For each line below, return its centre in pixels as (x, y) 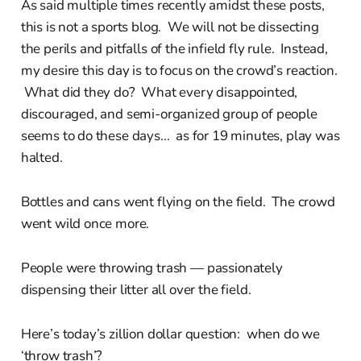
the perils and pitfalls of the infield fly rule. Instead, (174, 48)
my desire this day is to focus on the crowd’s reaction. (179, 70)
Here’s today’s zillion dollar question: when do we (170, 334)
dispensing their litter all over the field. (136, 289)
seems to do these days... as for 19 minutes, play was (180, 135)
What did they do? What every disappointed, (159, 92)
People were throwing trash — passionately (151, 268)
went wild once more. (85, 223)
